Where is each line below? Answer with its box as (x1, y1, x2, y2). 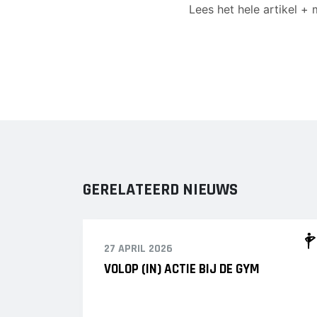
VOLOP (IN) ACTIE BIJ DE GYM (104, 260, 260, 278)
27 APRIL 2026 (104, 241, 173, 256)
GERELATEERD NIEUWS (83, 179, 238, 200)
